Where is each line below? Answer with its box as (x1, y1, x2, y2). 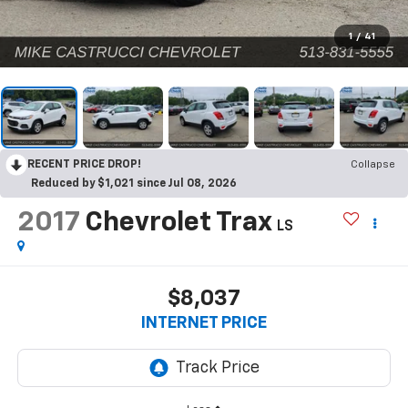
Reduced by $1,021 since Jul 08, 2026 (31, 178, 237, 189)
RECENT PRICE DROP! (27, 158, 141, 170)
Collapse (351, 158, 395, 170)
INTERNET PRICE (141, 315, 267, 332)
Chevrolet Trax (84, 209, 271, 237)
